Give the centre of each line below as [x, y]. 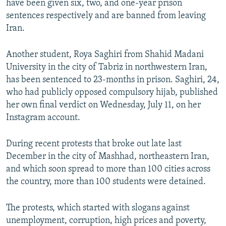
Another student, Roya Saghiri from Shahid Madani [105, 55]
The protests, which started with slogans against [98, 208]
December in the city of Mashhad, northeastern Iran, [108, 157]
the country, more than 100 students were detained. [106, 182]
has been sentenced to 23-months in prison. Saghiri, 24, [113, 80]
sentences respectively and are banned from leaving [106, 16]
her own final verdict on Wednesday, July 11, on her [103, 105]
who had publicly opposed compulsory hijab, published [112, 93]
